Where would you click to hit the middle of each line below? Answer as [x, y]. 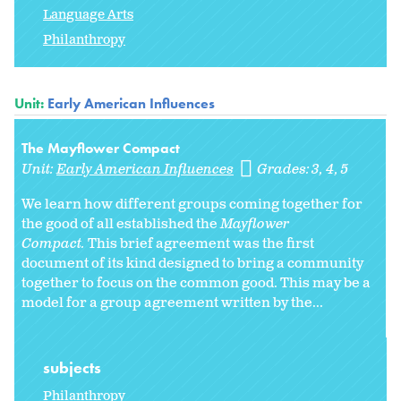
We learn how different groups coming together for [192, 205]
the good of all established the [121, 225]
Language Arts [88, 15]
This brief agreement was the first [201, 244]
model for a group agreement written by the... [172, 303]
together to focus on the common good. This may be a [196, 284]
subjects [74, 368]
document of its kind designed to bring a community [192, 264]
